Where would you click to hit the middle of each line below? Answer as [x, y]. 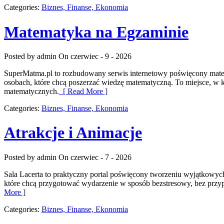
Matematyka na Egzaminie [96, 32]
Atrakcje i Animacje [73, 133]
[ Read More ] [83, 91]
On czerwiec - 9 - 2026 [95, 56]
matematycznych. [31, 91]
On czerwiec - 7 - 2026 [95, 157]
